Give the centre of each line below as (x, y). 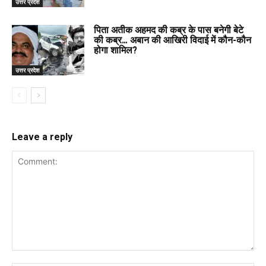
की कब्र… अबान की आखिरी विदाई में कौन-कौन (173, 40)
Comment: (31, 256)
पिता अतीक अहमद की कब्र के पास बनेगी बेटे (169, 30)
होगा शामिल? (116, 50)
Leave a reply (42, 137)
